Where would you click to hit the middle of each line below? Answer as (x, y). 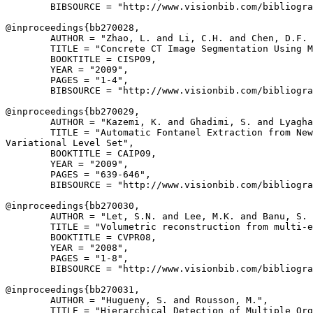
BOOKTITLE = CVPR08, (81, 237)
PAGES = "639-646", (78, 174)
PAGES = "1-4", (67, 80)
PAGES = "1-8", (67, 258)
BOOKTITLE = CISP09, (81, 59)
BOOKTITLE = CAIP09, (81, 153)
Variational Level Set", (70, 143)
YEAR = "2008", (67, 248)
